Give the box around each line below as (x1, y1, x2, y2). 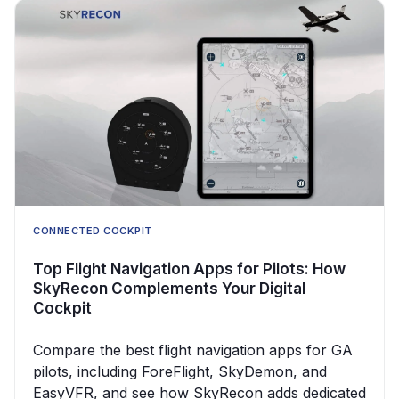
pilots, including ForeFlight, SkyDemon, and (33, 362, 327, 381)
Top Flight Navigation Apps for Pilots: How (33, 260, 346, 279)
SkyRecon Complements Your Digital (33, 280, 305, 298)
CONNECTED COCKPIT (33, 224, 152, 238)
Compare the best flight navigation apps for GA (33, 341, 353, 360)
